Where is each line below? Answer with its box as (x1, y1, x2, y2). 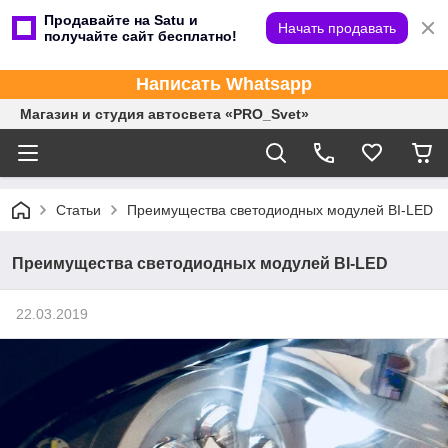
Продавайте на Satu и (44, 12, 198, 28)
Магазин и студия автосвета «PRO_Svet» (20, 106, 309, 122)
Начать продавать (278, 20, 396, 36)
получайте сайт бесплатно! (44, 28, 237, 44)
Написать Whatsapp (136, 74, 312, 94)
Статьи (56, 202, 101, 218)
